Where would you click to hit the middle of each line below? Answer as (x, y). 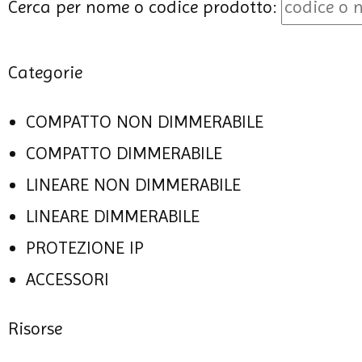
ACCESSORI (67, 279)
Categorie (45, 72)
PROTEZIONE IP (85, 248)
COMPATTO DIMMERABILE (124, 153)
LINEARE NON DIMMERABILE (133, 185)
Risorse (35, 328)
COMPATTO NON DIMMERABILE (145, 122)
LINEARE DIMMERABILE (113, 216)
